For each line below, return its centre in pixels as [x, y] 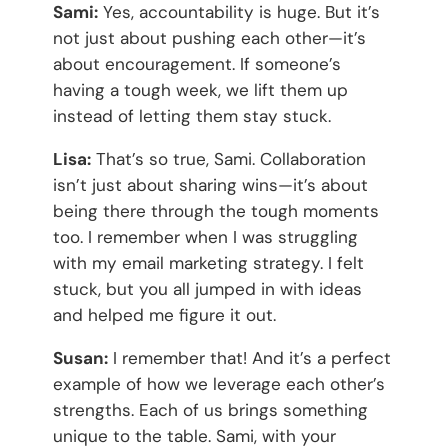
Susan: [80, 357]
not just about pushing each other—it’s [209, 37]
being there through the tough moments [215, 210]
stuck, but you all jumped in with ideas [207, 288]
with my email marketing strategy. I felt [208, 262]
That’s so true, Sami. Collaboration [228, 158]
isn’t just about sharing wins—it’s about [210, 184]
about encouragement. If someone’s [196, 63]
